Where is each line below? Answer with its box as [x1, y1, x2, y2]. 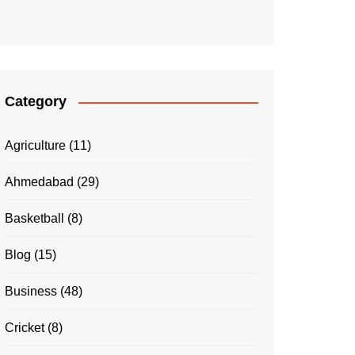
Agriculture [5, 139, 66, 152]
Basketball [5, 212, 64, 225]
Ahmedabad [5, 175, 74, 189]
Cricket [5, 321, 44, 334]
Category [5, 94, 67, 109]
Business [5, 284, 57, 298]
